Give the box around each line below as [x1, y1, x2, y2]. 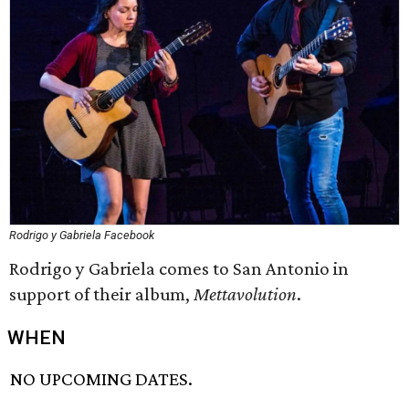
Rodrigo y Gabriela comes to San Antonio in [9, 257, 349, 279]
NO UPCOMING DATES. [10, 368, 194, 391]
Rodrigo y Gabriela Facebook [9, 228, 154, 242]
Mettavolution [194, 283, 297, 305]
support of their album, [9, 283, 194, 305]
